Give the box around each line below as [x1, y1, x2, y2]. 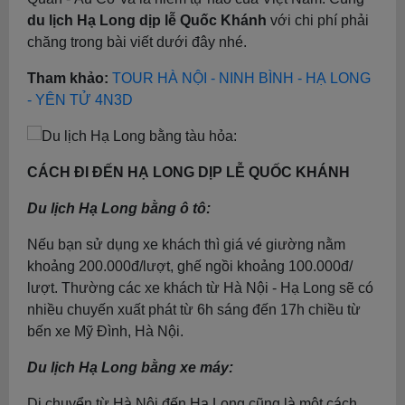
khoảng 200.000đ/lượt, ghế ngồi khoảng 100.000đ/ [27, 259, 353, 274]
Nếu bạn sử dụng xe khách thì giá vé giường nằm [27, 237, 345, 252]
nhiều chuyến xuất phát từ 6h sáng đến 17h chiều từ [27, 302, 361, 317]
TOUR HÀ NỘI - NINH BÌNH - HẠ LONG [112, 71, 371, 86]
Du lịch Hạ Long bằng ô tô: [27, 201, 211, 216]
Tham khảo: [27, 71, 108, 86]
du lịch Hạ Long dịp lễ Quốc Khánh [27, 13, 267, 28]
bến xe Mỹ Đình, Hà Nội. [27, 324, 184, 339]
